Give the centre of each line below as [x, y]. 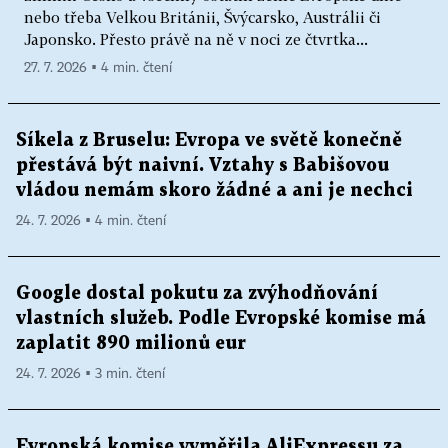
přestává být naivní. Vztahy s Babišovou [202, 166]
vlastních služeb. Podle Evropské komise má [221, 319]
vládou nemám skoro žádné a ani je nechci [214, 191]
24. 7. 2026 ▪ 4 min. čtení [91, 221]
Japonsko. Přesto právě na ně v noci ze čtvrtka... [196, 39]
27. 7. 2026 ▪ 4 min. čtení [98, 68]
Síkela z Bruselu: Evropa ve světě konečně [209, 141]
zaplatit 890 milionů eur [131, 344]
